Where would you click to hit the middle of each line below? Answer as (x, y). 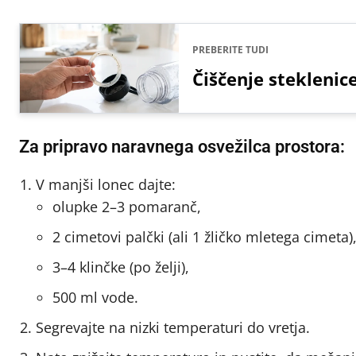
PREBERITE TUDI (230, 49)
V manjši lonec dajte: (106, 184)
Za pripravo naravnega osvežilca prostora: (182, 146)
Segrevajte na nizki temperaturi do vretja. (173, 327)
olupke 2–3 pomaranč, (127, 206)
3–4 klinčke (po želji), (121, 267)
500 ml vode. (95, 297)
